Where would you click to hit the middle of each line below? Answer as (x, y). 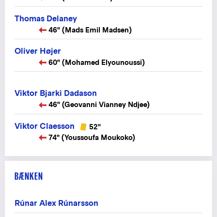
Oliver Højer (38, 51)
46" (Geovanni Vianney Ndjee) (99, 105)
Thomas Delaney (46, 19)
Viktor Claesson (45, 126)
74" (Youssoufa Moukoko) (92, 137)
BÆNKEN (29, 176)
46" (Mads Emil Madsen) (90, 30)
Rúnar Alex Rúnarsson (56, 203)
